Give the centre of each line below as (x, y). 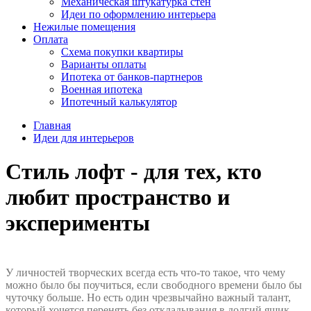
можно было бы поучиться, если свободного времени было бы (154, 285)
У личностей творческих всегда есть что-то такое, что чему (145, 272)
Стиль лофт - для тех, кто (134, 172)
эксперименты (78, 223)
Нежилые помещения (84, 27)
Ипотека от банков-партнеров (132, 77)
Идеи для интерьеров (84, 138)
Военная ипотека (102, 89)
